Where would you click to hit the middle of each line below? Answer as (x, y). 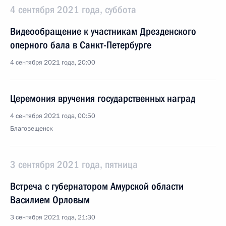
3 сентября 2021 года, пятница (74, 164)
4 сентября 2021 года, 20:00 (53, 63)
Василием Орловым (50, 200)
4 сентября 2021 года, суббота (73, 10)
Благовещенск (32, 129)
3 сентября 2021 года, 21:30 (53, 217)
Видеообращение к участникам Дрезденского (103, 31)
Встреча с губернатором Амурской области (97, 186)
